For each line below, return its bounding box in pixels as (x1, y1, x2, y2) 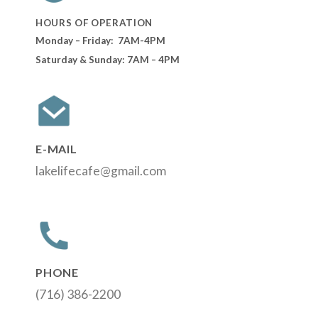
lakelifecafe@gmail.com (35, 163, 166, 179)
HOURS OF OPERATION (35, 16, 153, 28)
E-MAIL (35, 142, 77, 156)
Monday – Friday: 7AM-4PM (35, 34, 165, 46)
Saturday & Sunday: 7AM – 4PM (35, 54, 180, 66)
